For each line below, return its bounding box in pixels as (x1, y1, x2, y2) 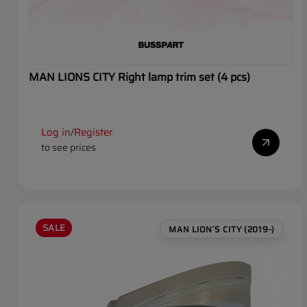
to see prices (41, 140, 96, 156)
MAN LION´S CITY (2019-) (169, 223, 275, 236)
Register (74, 124, 113, 141)
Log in (41, 124, 71, 141)
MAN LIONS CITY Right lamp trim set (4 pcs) (29, 69, 250, 86)
